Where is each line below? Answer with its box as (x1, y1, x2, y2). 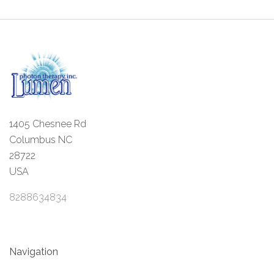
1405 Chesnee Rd (9, 118, 86, 130)
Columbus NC (9, 134, 72, 146)
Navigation (9, 246, 58, 258)
